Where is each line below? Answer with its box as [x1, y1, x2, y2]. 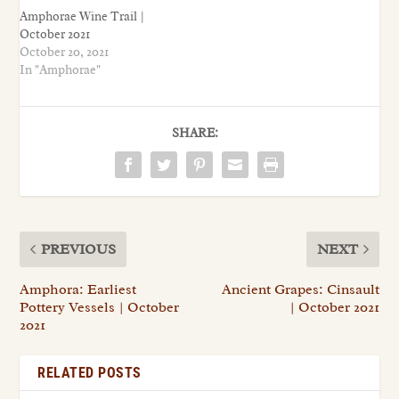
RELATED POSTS [37, 363, 142, 381]
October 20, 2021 [20, 44, 110, 60]
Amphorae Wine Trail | [20, 8, 146, 24]
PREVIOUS [41, 240, 117, 258]
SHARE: [172, 125, 218, 141]
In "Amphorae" [20, 61, 102, 77]
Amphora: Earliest [20, 280, 137, 298]
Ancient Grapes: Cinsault [221, 280, 379, 298]
